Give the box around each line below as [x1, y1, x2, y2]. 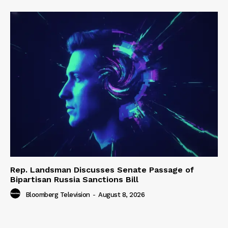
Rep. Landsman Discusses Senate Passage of [10, 165, 194, 175]
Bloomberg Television [25, 190, 90, 198]
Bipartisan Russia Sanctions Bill [10, 175, 138, 185]
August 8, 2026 [98, 190, 145, 198]
